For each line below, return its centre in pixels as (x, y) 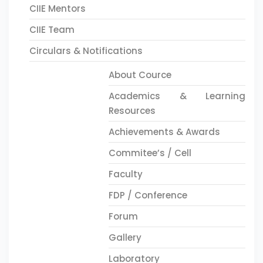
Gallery (125, 237)
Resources (132, 111)
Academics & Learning (177, 96)
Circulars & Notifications (86, 51)
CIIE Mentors (58, 9)
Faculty (126, 174)
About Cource (140, 75)
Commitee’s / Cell (150, 153)
